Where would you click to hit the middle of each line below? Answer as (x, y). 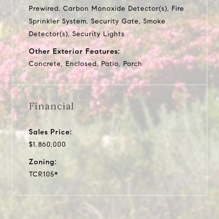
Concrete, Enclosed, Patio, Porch (86, 64)
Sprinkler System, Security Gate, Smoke (97, 21)
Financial (52, 106)
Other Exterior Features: (74, 51)
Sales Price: (50, 132)
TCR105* (44, 174)
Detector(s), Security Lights (77, 34)
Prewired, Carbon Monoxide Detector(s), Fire (107, 8)
